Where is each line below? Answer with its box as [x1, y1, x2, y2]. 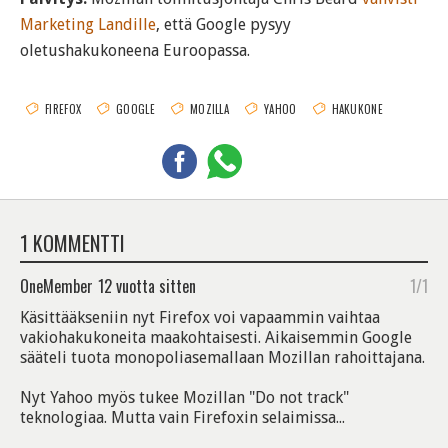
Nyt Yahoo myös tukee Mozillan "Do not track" [20, 388, 349, 408]
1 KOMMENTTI [20, 228, 125, 259]
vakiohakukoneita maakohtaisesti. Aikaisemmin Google [20, 328, 412, 348]
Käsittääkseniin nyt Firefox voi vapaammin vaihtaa [20, 308, 380, 328]
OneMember [20, 274, 93, 299]
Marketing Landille [20, 15, 156, 35]
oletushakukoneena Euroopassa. [20, 41, 250, 61]
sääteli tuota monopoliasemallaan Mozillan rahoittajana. [20, 348, 425, 368]
